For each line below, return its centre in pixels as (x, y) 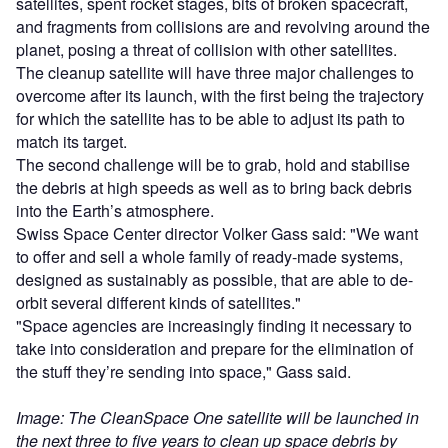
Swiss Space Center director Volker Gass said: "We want (217, 234)
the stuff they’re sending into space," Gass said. (183, 372)
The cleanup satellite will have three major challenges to (215, 73)
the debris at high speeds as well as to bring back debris (214, 188)
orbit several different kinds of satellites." (158, 303)
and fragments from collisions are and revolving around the (223, 27)
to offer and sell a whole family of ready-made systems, (209, 257)
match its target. (71, 142)
